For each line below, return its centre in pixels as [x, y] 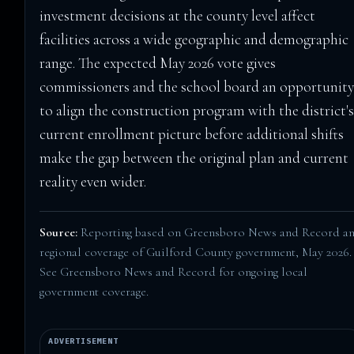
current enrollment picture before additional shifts [192, 135]
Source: [59, 232]
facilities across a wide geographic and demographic [194, 40]
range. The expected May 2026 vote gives [158, 64]
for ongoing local [262, 271]
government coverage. [94, 291]
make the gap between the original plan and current [194, 158]
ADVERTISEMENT [83, 341]
